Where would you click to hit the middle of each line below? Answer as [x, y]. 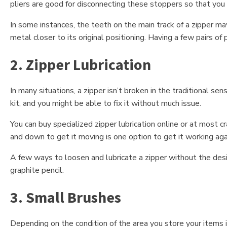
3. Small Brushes [66, 197]
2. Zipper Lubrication [81, 65]
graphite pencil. [37, 171]
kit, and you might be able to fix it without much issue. [106, 104]
